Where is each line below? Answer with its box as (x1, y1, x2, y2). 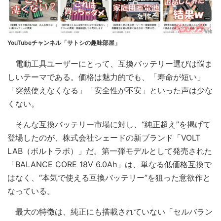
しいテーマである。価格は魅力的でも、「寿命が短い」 (7, 72, 205, 82)
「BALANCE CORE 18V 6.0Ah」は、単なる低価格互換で (7, 159, 212, 169)
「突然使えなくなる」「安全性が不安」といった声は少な (7, 85, 213, 95)
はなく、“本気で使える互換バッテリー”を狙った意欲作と (7, 173, 211, 183)
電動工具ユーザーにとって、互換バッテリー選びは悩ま (7, 59, 213, 69)
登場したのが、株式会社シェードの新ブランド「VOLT (7, 133, 200, 143)
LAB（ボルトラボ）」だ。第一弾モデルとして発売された (7, 146, 212, 156)
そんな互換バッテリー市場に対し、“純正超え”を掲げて (7, 119, 211, 129)
